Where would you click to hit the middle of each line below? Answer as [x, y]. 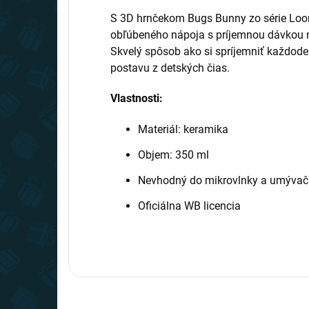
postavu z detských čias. [170, 68]
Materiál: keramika [183, 129]
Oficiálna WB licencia [189, 206]
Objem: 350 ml [173, 155]
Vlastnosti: [137, 98]
